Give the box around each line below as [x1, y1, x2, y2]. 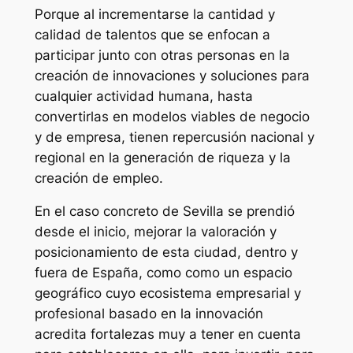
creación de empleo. [34, 169, 163, 186]
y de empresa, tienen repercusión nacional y [34, 128, 314, 145]
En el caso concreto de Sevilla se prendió [34, 203, 295, 220]
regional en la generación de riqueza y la [34, 149, 291, 165]
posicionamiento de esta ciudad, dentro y [34, 244, 298, 261]
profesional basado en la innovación [34, 306, 263, 322]
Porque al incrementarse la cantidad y [34, 6, 275, 22]
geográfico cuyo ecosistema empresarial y [34, 285, 301, 302]
